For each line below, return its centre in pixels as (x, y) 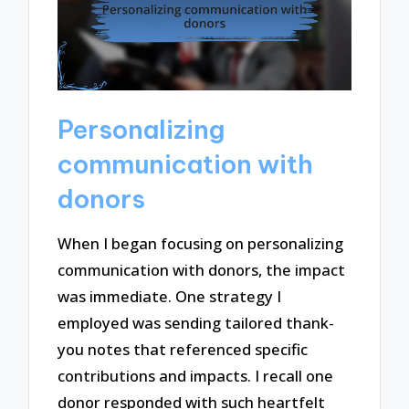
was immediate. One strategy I (170, 297)
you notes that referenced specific (183, 350)
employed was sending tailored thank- (196, 323)
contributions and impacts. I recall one (196, 376)
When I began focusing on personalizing (201, 244)
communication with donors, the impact (202, 270)
